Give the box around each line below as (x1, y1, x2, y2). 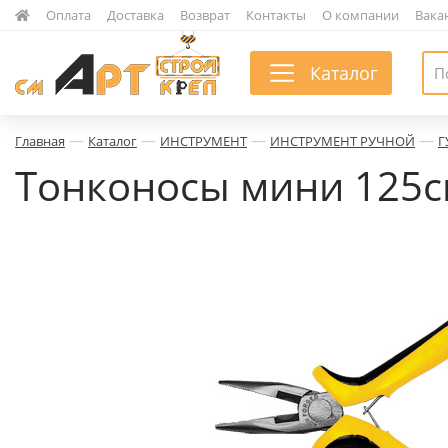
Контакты (246, 6, 306, 24)
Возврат (180, 6, 230, 24)
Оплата (46, 6, 91, 24)
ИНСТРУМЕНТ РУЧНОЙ (270, 132, 415, 150)
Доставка (107, 6, 164, 24)
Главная (15, 132, 65, 150)
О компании (322, 6, 399, 24)
